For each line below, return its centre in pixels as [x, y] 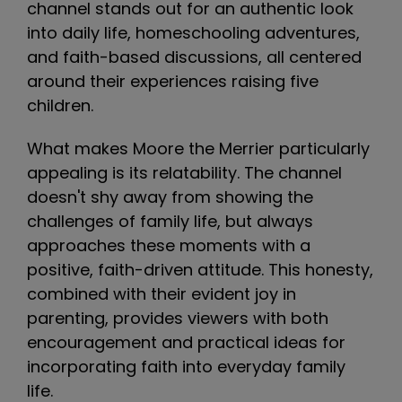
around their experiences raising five [173, 81]
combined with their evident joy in [162, 294]
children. [60, 105]
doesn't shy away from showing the [170, 197]
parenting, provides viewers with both [178, 318]
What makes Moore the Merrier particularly [198, 149]
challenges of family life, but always [170, 221]
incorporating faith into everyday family [186, 367]
